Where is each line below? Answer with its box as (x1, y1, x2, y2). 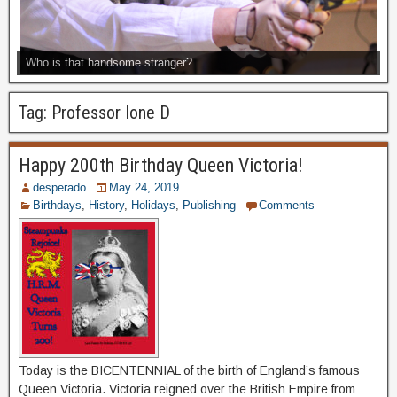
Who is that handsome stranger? (26, 55, 192, 69)
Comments (259, 198, 315, 212)
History (89, 198, 124, 212)
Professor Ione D (51, 101, 170, 123)
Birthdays (33, 198, 82, 212)
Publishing (183, 198, 236, 212)
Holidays (131, 198, 175, 212)
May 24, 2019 (109, 180, 179, 194)
